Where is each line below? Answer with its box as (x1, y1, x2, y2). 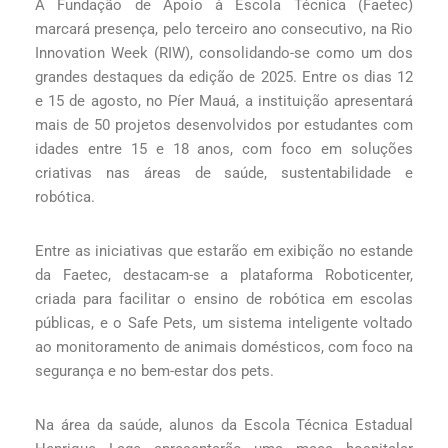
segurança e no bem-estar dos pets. (35, 362, 274, 381)
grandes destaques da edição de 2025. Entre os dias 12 (35, 68, 413, 87)
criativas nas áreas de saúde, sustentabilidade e (35, 164, 413, 183)
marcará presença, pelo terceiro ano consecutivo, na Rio (35, 20, 413, 39)
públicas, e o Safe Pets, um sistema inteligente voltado (35, 314, 413, 333)
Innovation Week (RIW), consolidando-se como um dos (35, 44, 413, 63)
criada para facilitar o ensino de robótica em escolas (35, 290, 413, 309)
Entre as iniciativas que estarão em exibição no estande (35, 242, 413, 261)
